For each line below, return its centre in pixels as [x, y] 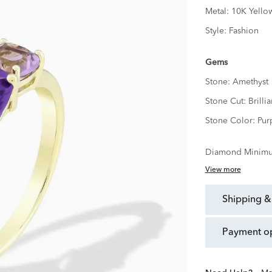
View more [223, 170]
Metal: [218, 12]
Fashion [243, 31]
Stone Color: [231, 121]
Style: [217, 31]
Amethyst [250, 82]
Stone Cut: [226, 102]
